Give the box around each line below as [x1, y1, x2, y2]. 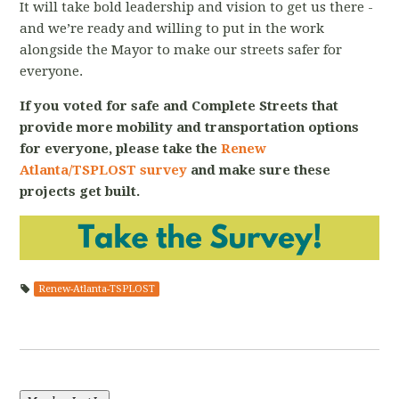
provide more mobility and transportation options [20, 119, 360, 135]
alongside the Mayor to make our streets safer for [20, 42, 343, 58]
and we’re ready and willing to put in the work [20, 20, 325, 37]
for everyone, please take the [20, 141, 222, 157]
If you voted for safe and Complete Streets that [20, 98, 339, 114]
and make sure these [187, 162, 331, 178]
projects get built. [20, 183, 141, 199]
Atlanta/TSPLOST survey [20, 162, 188, 178]
